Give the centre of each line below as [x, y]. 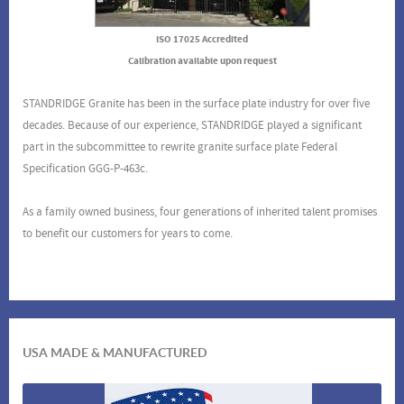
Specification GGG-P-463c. [85, 169]
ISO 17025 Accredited [202, 40]
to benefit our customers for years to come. [128, 234]
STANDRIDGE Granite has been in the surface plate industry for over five [196, 104]
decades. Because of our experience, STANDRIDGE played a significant [192, 126]
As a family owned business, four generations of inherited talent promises [200, 212]
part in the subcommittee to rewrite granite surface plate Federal [180, 147]
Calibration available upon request [202, 61]
